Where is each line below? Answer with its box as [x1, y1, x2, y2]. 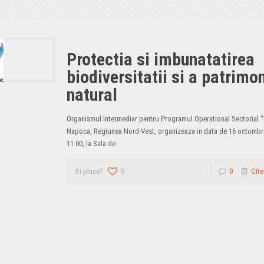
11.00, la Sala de [67, 139, 121, 148]
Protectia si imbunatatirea [67, 49, 255, 70]
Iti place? [75, 167, 104, 176]
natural [67, 84, 118, 105]
